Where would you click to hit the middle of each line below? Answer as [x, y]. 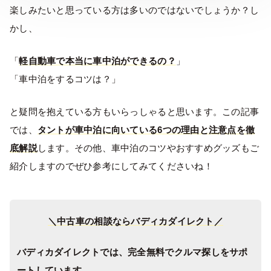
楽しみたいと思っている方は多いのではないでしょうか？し [135, 10]
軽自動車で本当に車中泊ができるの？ [97, 60]
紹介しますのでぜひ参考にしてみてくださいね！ [111, 166]
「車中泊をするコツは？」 [65, 79]
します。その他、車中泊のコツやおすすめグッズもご [148, 148]
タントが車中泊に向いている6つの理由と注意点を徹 [146, 129]
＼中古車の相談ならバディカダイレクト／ [135, 221]
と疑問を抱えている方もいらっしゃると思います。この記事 [135, 111]
